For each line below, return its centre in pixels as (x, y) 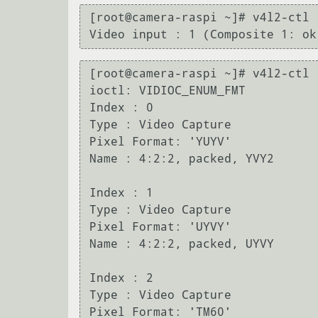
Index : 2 (121, 278)
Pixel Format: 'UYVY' (160, 227)
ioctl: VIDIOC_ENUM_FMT (168, 91)
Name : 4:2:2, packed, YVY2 (182, 159)
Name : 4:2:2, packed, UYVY (182, 244)
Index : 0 (121, 108)
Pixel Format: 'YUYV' (160, 142)
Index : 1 (121, 193)
